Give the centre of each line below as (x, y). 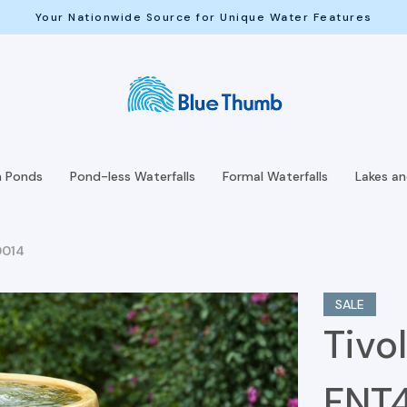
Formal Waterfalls (275, 176)
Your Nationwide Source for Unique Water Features (203, 17)
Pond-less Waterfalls (133, 176)
